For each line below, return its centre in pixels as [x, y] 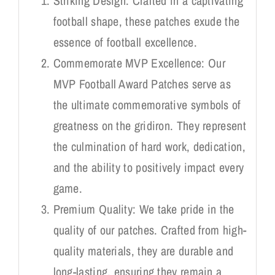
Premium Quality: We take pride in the [144, 209]
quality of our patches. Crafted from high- [150, 230]
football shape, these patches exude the [146, 21]
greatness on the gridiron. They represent [149, 125]
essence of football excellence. [125, 42]
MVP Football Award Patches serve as [142, 83]
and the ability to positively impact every [149, 167]
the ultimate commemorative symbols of [147, 104]
